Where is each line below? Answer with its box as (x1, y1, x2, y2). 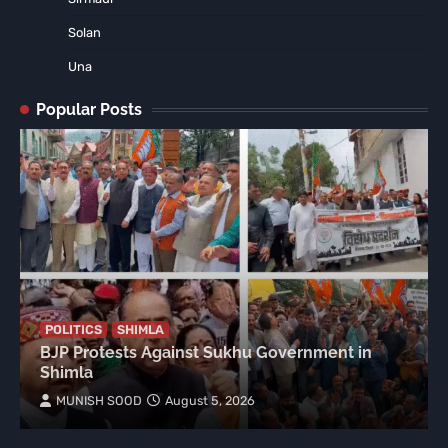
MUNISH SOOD (56, 393, 142, 409)
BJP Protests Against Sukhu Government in (40, 343, 372, 363)
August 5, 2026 (165, 393, 255, 409)
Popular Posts (36, 100, 142, 120)
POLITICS (45, 322, 102, 338)
